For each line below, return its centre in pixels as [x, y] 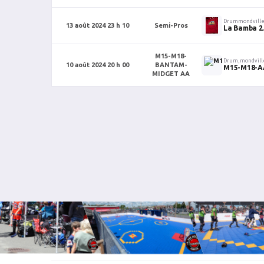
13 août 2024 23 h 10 [98, 25]
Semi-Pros [171, 25]
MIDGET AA [171, 73]
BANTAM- [171, 65]
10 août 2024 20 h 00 [98, 65]
